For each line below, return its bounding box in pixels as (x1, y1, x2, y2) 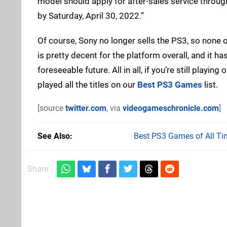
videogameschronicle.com (123, 103, 219, 113)
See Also (37, 131, 70, 141)
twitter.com (65, 103, 106, 113)
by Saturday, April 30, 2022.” (37, 10, 144, 21)
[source (37, 103, 65, 113)
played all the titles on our (37, 79, 137, 90)
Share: (27, 164, 50, 174)
